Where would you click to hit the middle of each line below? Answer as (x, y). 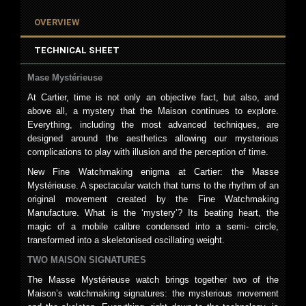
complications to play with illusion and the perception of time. (148, 152)
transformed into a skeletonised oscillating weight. (126, 240)
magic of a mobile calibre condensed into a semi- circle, (153, 226)
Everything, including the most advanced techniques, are (153, 124)
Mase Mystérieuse (65, 77)
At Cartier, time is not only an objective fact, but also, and (153, 97)
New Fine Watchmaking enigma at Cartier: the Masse (153, 171)
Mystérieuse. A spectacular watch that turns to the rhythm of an (153, 185)
